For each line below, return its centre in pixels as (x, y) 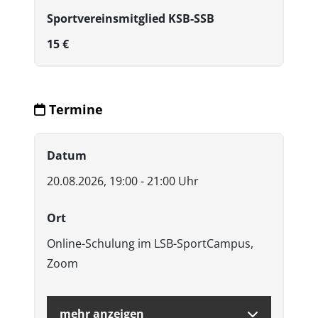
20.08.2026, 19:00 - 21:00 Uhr (123, 181)
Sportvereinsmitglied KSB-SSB (131, 19)
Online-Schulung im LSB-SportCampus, (150, 244)
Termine (74, 110)
